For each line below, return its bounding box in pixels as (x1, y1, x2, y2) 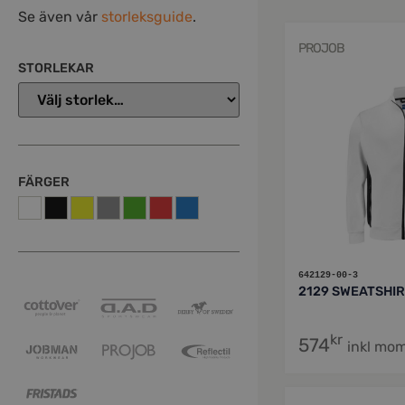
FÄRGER (18, 174, 70, 191)
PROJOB (298, 40, 344, 56)
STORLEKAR (18, 61, 94, 77)
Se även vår (18, 7, 101, 25)
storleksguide (101, 7, 193, 25)
